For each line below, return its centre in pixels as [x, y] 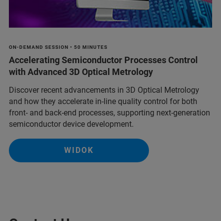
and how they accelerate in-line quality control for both [103, 101]
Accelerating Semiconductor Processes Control [103, 60]
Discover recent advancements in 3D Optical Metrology [104, 90]
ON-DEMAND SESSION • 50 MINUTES [58, 47]
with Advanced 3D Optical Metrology [81, 72]
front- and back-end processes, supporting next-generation [110, 112]
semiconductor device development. [71, 124]
